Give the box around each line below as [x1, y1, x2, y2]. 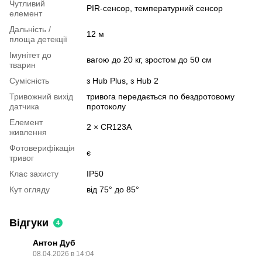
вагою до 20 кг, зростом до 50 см [87, 55, 212, 65]
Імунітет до [9, 50, 51, 60]
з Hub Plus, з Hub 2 [87, 76, 158, 86]
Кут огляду [9, 185, 50, 195]
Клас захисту [9, 169, 58, 179]
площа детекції [9, 35, 67, 44]
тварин [9, 60, 36, 70]
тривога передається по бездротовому [87, 92, 235, 102]
